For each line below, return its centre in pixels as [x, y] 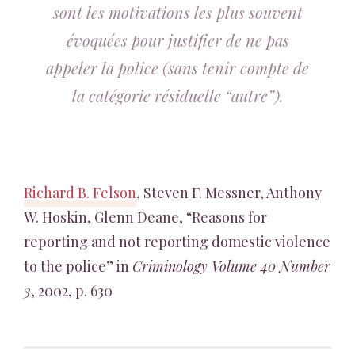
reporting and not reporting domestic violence [177, 242]
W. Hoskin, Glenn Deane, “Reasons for [145, 217]
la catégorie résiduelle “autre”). [177, 95]
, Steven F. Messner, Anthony [229, 193]
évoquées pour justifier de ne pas [177, 40]
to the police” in [78, 266]
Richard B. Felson [80, 193]
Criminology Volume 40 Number [231, 266]
